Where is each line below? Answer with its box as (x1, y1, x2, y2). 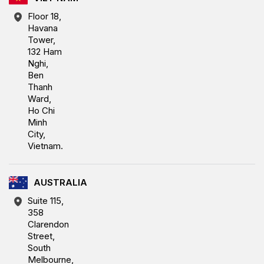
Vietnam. (28, 140, 63, 151)
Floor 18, (28, 10, 61, 22)
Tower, (28, 34, 55, 45)
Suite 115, (28, 194, 64, 206)
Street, (28, 230, 55, 242)
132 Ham (28, 45, 62, 57)
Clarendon (28, 218, 69, 230)
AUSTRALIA (34, 176, 87, 188)
